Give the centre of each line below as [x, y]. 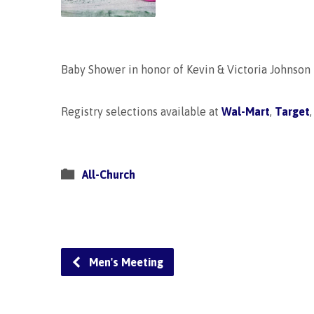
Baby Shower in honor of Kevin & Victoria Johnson [186, 69]
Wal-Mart [246, 111]
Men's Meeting [125, 262]
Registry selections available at [141, 111]
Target [292, 111]
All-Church [109, 175]
